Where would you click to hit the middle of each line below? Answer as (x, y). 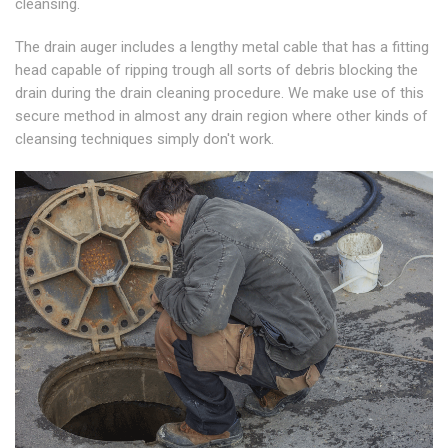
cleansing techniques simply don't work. (144, 139)
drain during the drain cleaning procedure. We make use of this (219, 93)
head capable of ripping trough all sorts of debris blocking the (216, 70)
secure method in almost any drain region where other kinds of (221, 116)
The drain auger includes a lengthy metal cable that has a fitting (222, 47)
